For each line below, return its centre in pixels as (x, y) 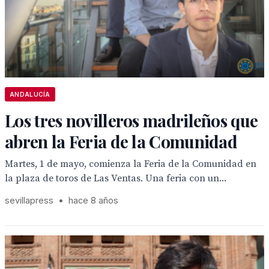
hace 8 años (93, 200)
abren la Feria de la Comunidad (121, 141)
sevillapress (29, 200)
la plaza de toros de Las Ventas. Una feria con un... (116, 178)
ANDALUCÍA (30, 94)
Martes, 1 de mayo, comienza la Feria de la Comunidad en (131, 164)
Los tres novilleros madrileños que (131, 120)
